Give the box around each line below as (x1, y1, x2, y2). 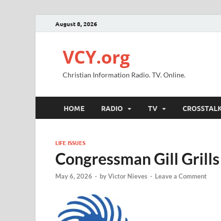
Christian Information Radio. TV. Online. (63, 71, 185, 79)
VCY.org (63, 45, 130, 69)
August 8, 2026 (55, 19, 97, 28)
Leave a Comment (155, 172, 207, 181)
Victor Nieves (108, 172, 147, 181)
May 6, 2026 (55, 172, 92, 181)
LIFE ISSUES (55, 139, 85, 147)
